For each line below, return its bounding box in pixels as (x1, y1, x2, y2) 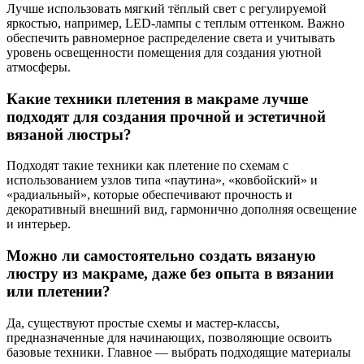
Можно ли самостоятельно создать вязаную (6, 247, 316, 265)
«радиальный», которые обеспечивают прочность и (6, 188, 292, 202)
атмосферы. (6, 59, 71, 74)
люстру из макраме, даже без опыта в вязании (6, 265, 334, 283)
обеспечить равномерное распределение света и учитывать (6, 30, 335, 45)
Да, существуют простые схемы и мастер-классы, (6, 315, 279, 330)
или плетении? (6, 283, 110, 301)
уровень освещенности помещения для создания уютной (6, 45, 322, 59)
